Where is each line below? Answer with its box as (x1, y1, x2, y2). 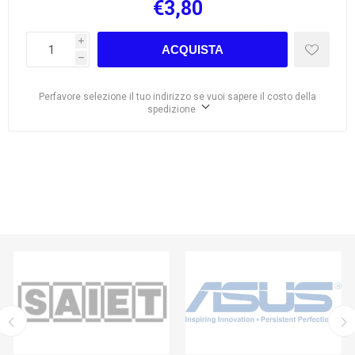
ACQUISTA (161, 43, 223, 56)
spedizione (147, 104, 196, 115)
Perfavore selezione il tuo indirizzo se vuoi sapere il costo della (39, 91, 316, 102)
